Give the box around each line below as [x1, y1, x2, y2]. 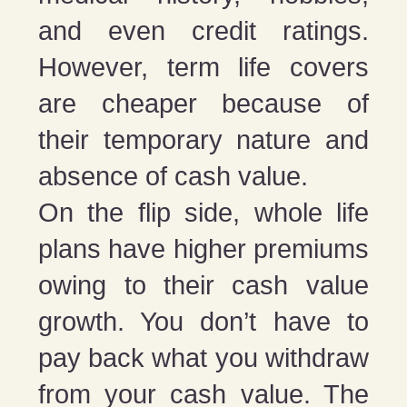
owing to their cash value [38, 270, 369, 300]
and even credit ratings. [38, 15, 369, 45]
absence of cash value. [38, 161, 309, 191]
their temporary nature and [38, 124, 369, 154]
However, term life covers [38, 52, 369, 82]
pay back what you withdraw [38, 342, 369, 372]
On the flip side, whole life [38, 197, 369, 227]
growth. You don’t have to [38, 306, 369, 336]
